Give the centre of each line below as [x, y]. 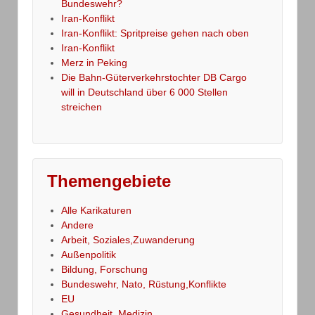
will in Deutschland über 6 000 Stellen [144, 92]
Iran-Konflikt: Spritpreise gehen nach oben [155, 33]
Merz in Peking [94, 62]
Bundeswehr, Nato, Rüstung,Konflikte [144, 284]
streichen [82, 107]
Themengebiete [109, 181]
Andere [77, 225]
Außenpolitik [89, 254]
